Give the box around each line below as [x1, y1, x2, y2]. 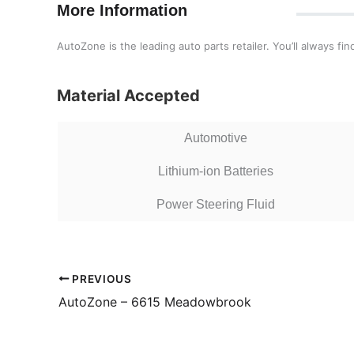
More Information [57, 2, 187, 19]
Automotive [183, 131, 247, 145]
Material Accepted [57, 86, 200, 105]
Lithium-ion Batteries [157, 164, 273, 178]
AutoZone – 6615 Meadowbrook [58, 293, 251, 310]
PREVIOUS [69, 272, 132, 285]
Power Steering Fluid [156, 198, 275, 211]
